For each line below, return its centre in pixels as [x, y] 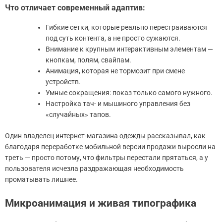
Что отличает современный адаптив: [75, 8]
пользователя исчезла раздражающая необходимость [94, 169]
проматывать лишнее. [41, 180]
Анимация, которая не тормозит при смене [115, 71]
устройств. [63, 82]
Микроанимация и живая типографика [101, 203]
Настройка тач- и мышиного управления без [118, 104]
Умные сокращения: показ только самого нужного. [129, 93]
